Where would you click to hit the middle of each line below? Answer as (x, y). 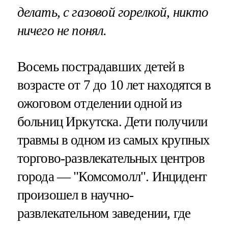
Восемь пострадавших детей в (101, 66)
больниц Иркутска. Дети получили (112, 121)
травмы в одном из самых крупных (113, 140)
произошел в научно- (75, 195)
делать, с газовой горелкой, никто (113, 12)
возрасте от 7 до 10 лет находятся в (114, 85)
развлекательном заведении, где (104, 213)
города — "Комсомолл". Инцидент (112, 176)
